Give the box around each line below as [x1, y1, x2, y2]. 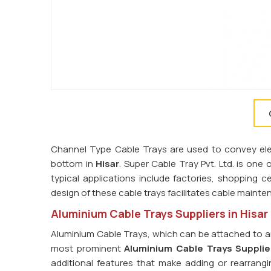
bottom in [51, 157, 96, 170]
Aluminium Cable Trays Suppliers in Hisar [51, 206, 268, 221]
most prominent [51, 242, 125, 255]
